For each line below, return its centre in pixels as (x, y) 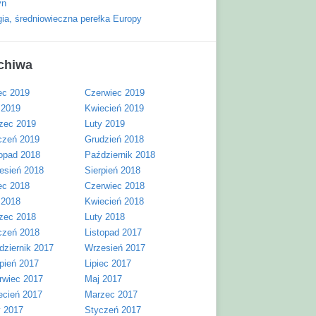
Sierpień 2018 (113, 170)
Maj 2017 (103, 279)
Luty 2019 (105, 124)
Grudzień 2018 (114, 139)
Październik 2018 (120, 155)
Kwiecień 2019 (114, 108)
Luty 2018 (105, 217)
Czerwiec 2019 (115, 93)
